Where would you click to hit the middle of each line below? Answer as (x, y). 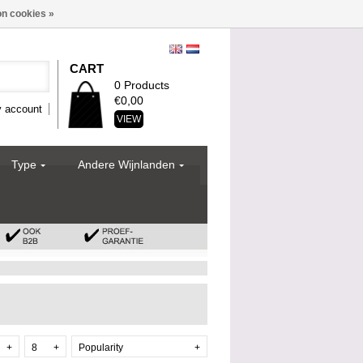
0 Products (142, 85)
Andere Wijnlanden (126, 164)
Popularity (101, 348)
